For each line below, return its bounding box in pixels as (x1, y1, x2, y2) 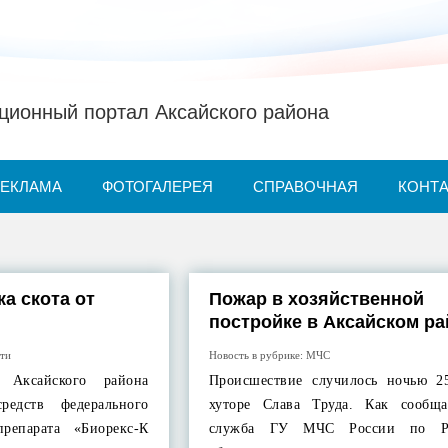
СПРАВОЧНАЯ (253, 178, 358, 195)
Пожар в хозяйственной (208, 289, 424, 309)
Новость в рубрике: (208, 349, 306, 361)
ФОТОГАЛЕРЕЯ (102, 178, 213, 195)
